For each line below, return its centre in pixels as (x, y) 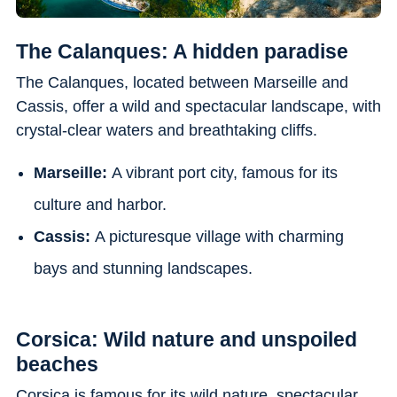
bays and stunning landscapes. (143, 268)
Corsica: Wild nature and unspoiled (186, 339)
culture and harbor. (100, 204)
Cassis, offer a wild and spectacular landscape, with (198, 106)
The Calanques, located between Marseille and (182, 82)
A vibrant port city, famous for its (224, 172)
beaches (57, 364)
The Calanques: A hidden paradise (182, 51)
